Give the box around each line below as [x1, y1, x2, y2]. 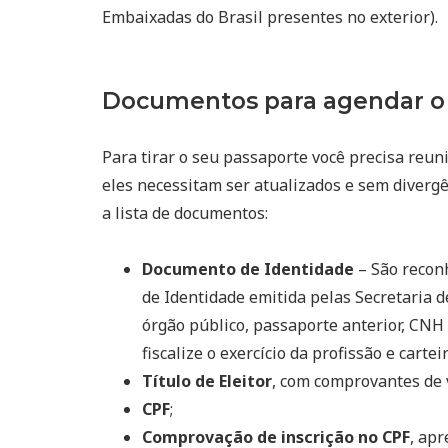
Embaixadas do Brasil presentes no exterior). [102, 5, 438, 28]
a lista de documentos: [102, 201, 268, 224]
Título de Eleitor [142, 369, 272, 392]
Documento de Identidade [142, 257, 354, 280]
